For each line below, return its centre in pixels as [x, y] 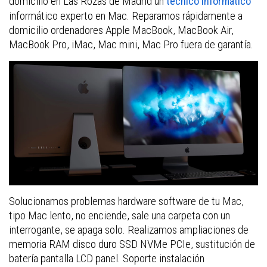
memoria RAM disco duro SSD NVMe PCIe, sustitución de [132, 244]
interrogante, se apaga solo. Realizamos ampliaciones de [129, 229]
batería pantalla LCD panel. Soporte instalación [107, 258]
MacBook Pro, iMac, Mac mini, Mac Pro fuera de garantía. [131, 44]
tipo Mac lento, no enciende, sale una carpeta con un [119, 215]
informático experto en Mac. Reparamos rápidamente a [126, 15]
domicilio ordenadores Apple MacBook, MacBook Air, [121, 30]
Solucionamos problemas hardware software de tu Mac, [126, 201]
